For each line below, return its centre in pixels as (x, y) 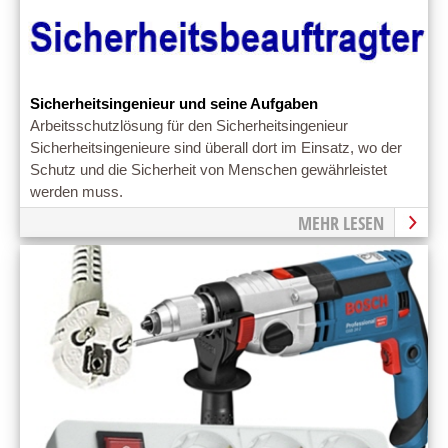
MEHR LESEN (341, 223)
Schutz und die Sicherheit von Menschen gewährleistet (208, 169)
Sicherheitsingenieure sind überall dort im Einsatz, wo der (216, 147)
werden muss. (76, 191)
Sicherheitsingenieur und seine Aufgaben (174, 103)
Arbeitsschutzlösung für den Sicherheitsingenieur (189, 125)
